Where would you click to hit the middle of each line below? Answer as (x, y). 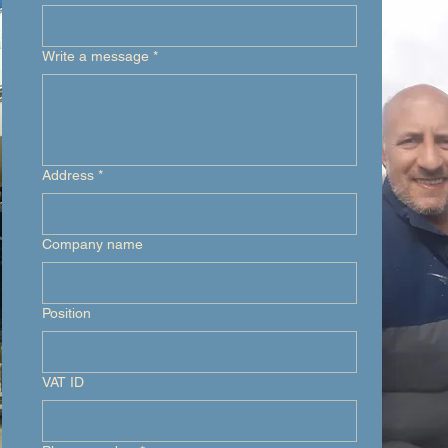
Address (68, 175)
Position (66, 313)
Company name (92, 244)
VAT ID (63, 382)
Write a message (95, 56)
